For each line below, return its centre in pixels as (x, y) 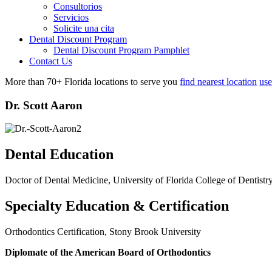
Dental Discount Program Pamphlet (121, 50)
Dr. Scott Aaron (44, 105)
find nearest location (218, 82)
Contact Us (51, 61)
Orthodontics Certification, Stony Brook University (103, 232)
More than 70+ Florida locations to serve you (91, 82)
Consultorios (78, 6)
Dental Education (59, 155)
